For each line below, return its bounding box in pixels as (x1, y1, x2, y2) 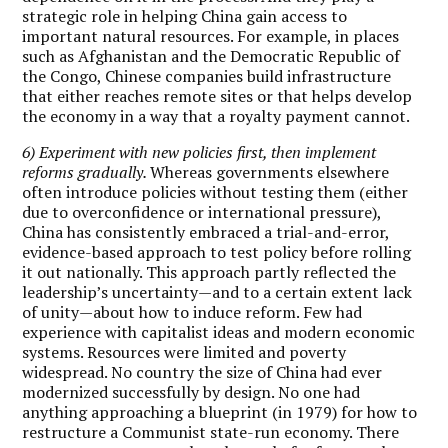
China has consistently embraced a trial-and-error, (22, 220, 390, 243)
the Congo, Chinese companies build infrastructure (22, 64, 392, 87)
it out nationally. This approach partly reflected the (22, 260, 397, 283)
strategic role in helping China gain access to (22, 4, 348, 27)
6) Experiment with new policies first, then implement (22, 140, 377, 163)
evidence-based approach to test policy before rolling (22, 240, 412, 263)
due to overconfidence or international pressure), (22, 200, 382, 223)
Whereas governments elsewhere (150, 160, 390, 183)
